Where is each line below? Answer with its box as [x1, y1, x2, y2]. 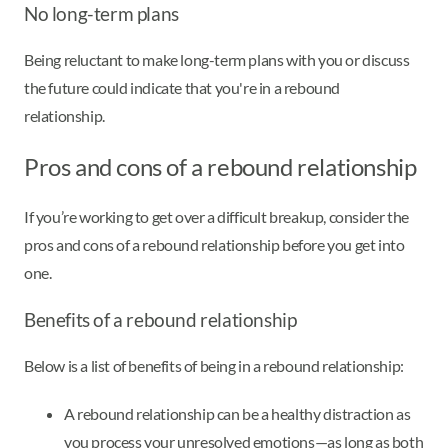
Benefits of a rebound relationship [24, 308, 297, 331]
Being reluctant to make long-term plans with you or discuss [24, 49, 410, 69]
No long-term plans [24, 3, 179, 26]
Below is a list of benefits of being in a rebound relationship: [24, 355, 404, 375]
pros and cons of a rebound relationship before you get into [24, 234, 405, 254]
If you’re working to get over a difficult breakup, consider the [24, 206, 409, 226]
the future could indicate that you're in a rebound [24, 77, 341, 97]
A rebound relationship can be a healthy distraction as [64, 403, 411, 423]
